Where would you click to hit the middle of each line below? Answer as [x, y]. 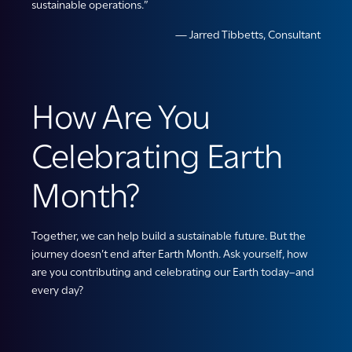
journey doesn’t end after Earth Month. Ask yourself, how [169, 254]
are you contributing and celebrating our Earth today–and [173, 272]
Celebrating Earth [157, 157]
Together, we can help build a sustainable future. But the [169, 236]
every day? [57, 290]
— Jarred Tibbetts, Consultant [248, 35]
